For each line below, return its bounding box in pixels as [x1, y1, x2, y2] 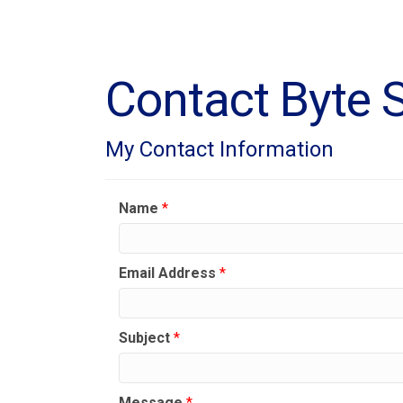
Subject [119, 329, 170, 347]
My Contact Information [105, 137, 334, 163]
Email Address [119, 264, 216, 282]
